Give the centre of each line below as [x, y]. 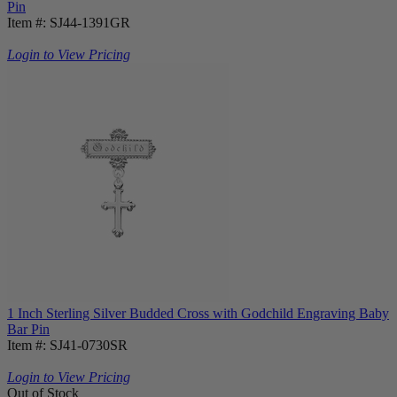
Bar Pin [28, 329]
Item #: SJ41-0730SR [67, 345]
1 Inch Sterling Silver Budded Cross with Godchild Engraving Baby [198, 313]
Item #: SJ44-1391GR [69, 22]
